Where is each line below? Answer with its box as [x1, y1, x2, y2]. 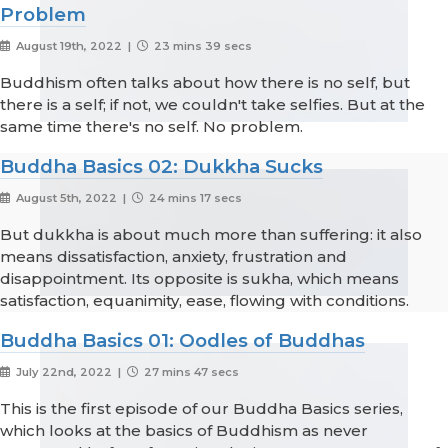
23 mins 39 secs [150, 39, 252, 54]
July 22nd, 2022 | [12, 365, 127, 380]
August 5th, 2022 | [12, 191, 132, 206]
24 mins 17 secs [145, 191, 242, 206]
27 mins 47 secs [140, 365, 239, 380]
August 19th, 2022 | [12, 39, 137, 54]
